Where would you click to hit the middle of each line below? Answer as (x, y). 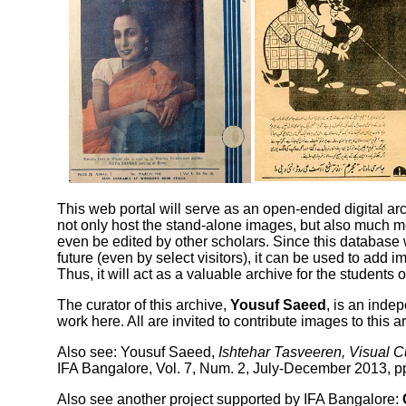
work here (88, 322)
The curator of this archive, (143, 305)
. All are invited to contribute (210, 322)
